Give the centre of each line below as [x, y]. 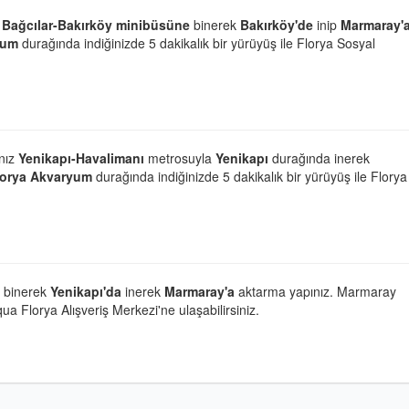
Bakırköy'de [277, 24]
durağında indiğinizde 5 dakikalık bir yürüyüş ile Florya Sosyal [197, 42]
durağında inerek [321, 157]
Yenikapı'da [88, 291]
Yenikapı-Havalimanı [81, 157]
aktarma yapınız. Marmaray [315, 291]
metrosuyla [180, 157]
